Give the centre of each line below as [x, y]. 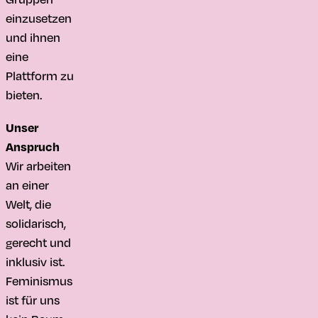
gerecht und [38, 242]
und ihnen [33, 37]
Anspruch [33, 146]
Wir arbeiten [38, 165]
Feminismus [39, 280]
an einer [27, 184]
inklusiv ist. [35, 261]
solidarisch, [36, 223]
